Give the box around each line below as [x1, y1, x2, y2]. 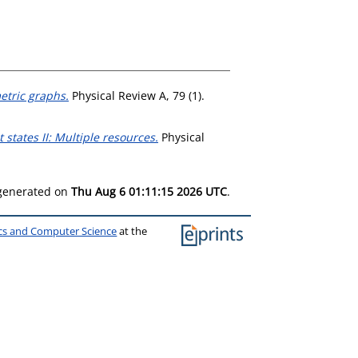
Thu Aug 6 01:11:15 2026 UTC [71, 183, 227, 199]
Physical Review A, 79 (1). [69, 87, 205, 103]
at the [117, 224, 148, 238]
